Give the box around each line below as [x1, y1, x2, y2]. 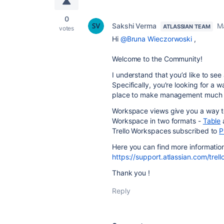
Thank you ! [112, 168, 150, 177]
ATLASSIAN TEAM [163, 23, 210, 30]
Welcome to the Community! [112, 54, 204, 63]
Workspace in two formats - [112, 116, 203, 125]
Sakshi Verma [112, 21, 156, 30]
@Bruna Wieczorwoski [120, 34, 192, 43]
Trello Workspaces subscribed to [112, 126, 219, 135]
